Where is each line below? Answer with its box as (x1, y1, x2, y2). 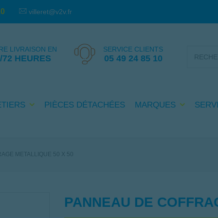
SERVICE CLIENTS (103, 45, 163, 53)
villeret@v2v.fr (29, 7, 73, 16)
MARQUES (134, 100, 178, 110)
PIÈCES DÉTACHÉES (44, 100, 125, 109)
